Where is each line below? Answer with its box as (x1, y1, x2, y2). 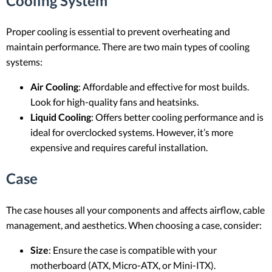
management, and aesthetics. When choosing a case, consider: (6, 219, 262, 231)
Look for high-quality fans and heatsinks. (30, 96, 199, 108)
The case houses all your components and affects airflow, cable (6, 204, 265, 216)
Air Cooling (30, 81, 78, 93)
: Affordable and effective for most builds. (78, 81, 249, 93)
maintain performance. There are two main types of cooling (6, 41, 250, 53)
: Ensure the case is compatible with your (49, 244, 217, 256)
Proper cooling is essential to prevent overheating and (6, 25, 230, 38)
